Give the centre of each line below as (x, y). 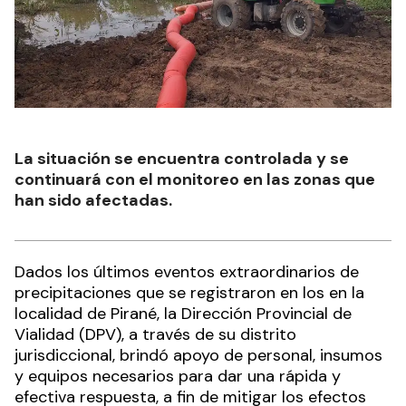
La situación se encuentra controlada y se (182, 158)
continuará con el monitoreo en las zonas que (195, 179)
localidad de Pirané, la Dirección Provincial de (183, 313)
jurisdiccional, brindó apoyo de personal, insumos (198, 355)
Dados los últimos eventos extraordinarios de (187, 271)
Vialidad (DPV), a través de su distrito (155, 334)
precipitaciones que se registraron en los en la (189, 292)
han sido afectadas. (93, 200)
